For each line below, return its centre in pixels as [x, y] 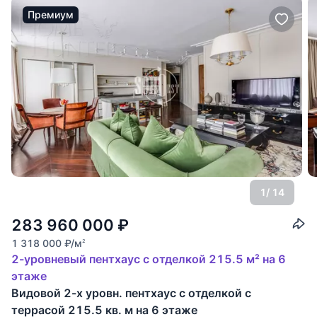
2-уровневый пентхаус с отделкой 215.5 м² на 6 [149, 259]
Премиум [51, 15]
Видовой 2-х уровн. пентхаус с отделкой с [131, 293]
